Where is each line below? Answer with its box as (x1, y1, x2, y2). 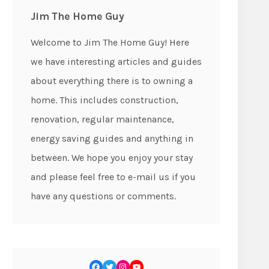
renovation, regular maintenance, (31, 113, 174, 125)
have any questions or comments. (31, 190, 176, 202)
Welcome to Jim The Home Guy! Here (31, 37, 189, 49)
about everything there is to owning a (31, 75, 193, 87)
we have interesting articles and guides (31, 56, 202, 68)
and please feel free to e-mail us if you (31, 171, 196, 183)
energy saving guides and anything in (31, 133, 193, 145)
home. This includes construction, (31, 94, 178, 106)
